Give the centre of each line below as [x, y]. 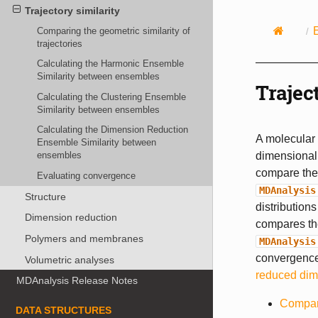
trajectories [60, 43]
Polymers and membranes [84, 238]
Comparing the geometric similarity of [114, 31]
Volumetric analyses [69, 259]
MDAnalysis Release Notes [77, 281]
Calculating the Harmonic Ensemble [111, 64]
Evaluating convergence [87, 175]
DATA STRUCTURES [64, 310]
